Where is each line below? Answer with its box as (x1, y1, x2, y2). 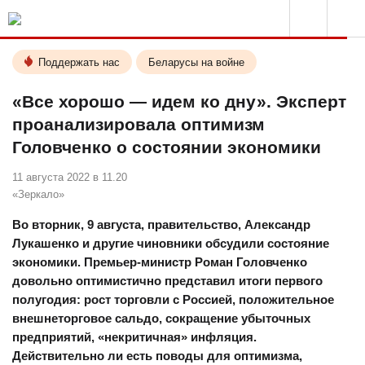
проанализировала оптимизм (12, 115, 265, 134)
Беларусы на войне (148, 56, 244, 68)
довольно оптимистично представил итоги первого (12, 274, 323, 288)
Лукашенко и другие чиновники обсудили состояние (12, 236, 329, 250)
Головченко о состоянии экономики (12, 138, 321, 156)
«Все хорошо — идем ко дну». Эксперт (12, 92, 346, 111)
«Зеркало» (12, 188, 64, 200)
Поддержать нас (38, 56, 120, 68)
